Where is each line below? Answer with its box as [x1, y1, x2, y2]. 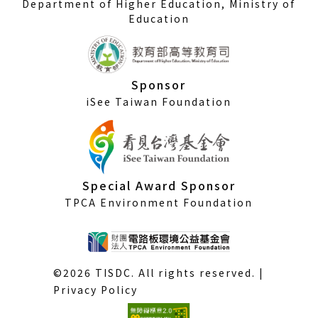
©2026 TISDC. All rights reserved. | [53, 265, 265, 280]
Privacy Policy [53, 283, 138, 297]
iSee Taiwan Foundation [86, 94, 232, 109]
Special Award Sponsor [82, 176, 236, 194]
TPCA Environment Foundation [65, 194, 253, 209]
